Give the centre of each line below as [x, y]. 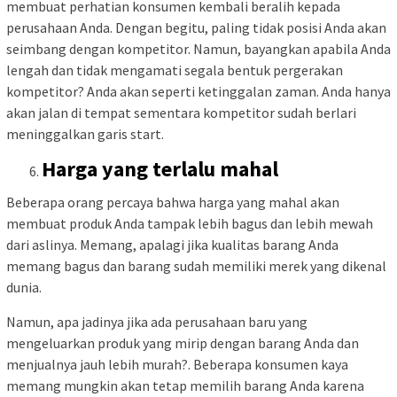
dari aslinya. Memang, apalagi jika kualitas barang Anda [172, 244]
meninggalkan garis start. [85, 134]
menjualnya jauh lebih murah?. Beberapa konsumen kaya [177, 364]
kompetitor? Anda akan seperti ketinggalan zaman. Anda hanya [198, 92]
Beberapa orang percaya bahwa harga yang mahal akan [173, 202]
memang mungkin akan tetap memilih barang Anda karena [185, 385]
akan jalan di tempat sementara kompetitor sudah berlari [181, 113]
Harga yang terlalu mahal [160, 169]
